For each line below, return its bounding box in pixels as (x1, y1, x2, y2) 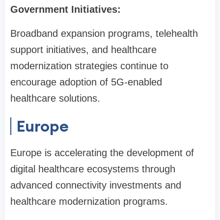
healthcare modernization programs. (10, 196, 168, 207)
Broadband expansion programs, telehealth (10, 28, 198, 39)
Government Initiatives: (10, 4, 121, 15)
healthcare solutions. (10, 93, 100, 104)
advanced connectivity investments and (10, 180, 181, 191)
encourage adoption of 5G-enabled (10, 77, 162, 87)
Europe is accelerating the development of (10, 147, 194, 158)
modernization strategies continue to (10, 60, 168, 71)
